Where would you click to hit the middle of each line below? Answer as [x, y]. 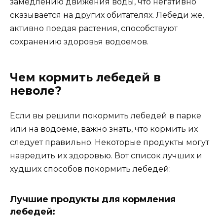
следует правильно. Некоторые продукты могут [110, 143]
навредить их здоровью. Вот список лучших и [106, 156]
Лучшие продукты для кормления [93, 200]
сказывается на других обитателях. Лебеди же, [107, 15]
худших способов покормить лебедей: [90, 169]
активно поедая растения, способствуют [94, 29]
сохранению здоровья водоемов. [79, 42]
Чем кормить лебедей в [85, 78]
